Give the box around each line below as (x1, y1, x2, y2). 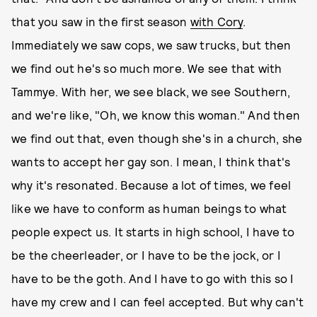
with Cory (190, 14, 243, 28)
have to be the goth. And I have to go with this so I (11, 271, 294, 285)
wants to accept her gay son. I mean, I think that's (11, 154, 291, 168)
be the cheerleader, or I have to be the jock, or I (11, 248, 282, 262)
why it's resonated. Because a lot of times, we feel (11, 178, 292, 192)
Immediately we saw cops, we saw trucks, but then (11, 38, 292, 52)
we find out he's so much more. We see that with (11, 61, 282, 75)
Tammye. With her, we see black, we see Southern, (11, 84, 291, 98)
